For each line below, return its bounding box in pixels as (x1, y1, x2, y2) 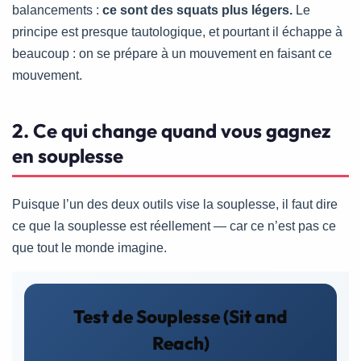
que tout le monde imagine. (12, 240, 167, 255)
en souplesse (12, 143, 123, 168)
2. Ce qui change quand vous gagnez (12, 118, 331, 143)
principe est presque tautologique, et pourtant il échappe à (12, 24, 342, 39)
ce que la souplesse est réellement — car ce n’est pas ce (12, 218, 336, 233)
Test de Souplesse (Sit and (73, 305, 288, 328)
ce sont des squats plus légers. (102, 2, 293, 17)
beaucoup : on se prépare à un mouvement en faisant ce (12, 46, 332, 60)
